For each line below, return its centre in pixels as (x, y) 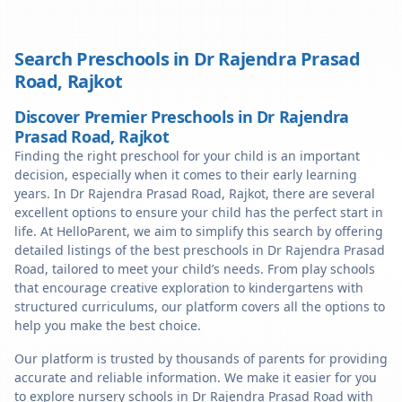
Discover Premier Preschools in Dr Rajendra (182, 117)
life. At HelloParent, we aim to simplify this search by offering (199, 231)
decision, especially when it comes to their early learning (186, 175)
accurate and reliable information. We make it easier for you (196, 377)
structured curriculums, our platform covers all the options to (200, 306)
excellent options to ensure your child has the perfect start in (199, 212)
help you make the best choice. (108, 325)
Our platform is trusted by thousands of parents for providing (201, 358)
